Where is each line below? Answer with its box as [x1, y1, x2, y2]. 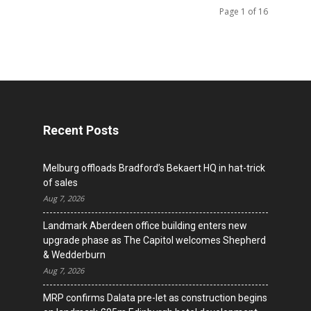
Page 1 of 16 [219, 6, 268, 17]
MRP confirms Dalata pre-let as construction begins [43, 292, 267, 303]
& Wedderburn [43, 249, 106, 260]
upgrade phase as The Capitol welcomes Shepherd [43, 235, 266, 246]
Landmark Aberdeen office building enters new [43, 220, 247, 231]
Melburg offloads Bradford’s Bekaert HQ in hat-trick [43, 162, 265, 174]
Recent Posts [43, 123, 119, 137]
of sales [43, 177, 78, 188]
